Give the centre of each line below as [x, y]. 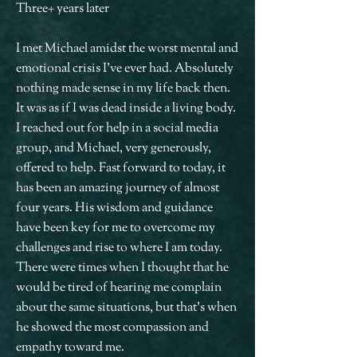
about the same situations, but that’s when [126, 308]
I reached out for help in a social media [117, 129]
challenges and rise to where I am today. [119, 248]
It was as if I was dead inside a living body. [126, 109]
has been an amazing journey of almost [118, 188]
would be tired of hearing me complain [119, 288]
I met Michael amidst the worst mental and [127, 49]
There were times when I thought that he [122, 268]
